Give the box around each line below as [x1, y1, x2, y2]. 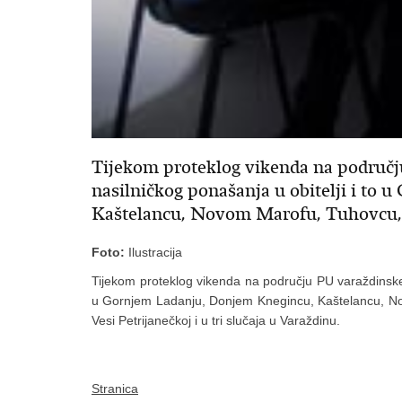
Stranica [92, 381, 138, 397]
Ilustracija [125, 245, 182, 260]
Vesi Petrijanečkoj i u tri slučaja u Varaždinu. [92, 313, 340, 328]
